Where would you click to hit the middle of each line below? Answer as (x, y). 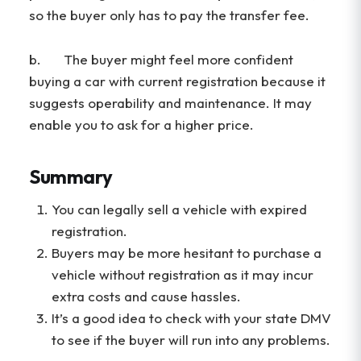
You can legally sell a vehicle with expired (179, 210)
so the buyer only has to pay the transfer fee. (169, 15)
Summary (71, 176)
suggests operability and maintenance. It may (170, 102)
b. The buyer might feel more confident (161, 59)
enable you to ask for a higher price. (141, 124)
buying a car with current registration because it (177, 81)
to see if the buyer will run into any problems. (191, 340)
